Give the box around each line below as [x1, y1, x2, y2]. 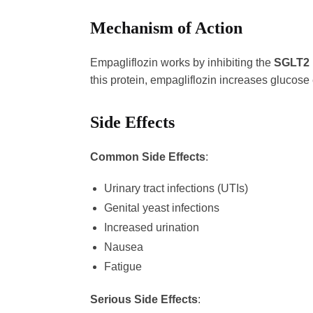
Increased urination [103, 221, 199, 233]
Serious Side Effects [89, 293, 198, 306]
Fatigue [103, 260, 142, 272]
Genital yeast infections [103, 201, 219, 214]
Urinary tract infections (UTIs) [103, 182, 248, 194]
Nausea [103, 240, 143, 253]
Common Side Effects [89, 151, 205, 163]
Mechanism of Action [89, 19, 242, 38]
